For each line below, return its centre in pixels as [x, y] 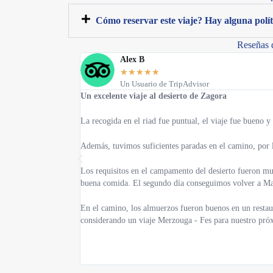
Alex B [132, 60]
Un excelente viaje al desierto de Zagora [153, 96]
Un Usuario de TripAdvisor [164, 84]
